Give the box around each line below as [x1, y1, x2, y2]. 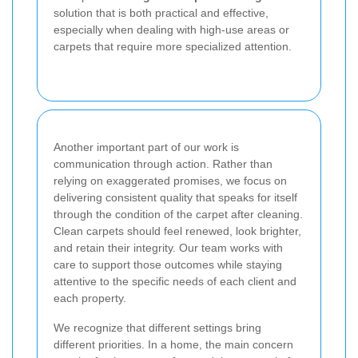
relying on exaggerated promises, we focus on [54, 174, 287, 188]
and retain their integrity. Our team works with [54, 241, 283, 255]
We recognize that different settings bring [54, 321, 261, 335]
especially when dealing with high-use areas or [54, 23, 289, 37]
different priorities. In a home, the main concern [54, 338, 293, 352]
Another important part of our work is [54, 141, 239, 154]
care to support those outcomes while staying [54, 258, 282, 272]
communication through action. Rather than [54, 157, 272, 171]
